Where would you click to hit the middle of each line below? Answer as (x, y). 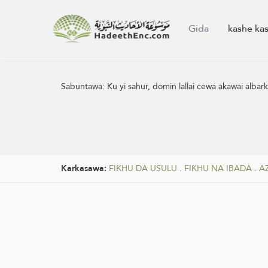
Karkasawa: (85, 168)
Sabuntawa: (84, 86)
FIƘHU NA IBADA (218, 168)
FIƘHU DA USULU (143, 168)
